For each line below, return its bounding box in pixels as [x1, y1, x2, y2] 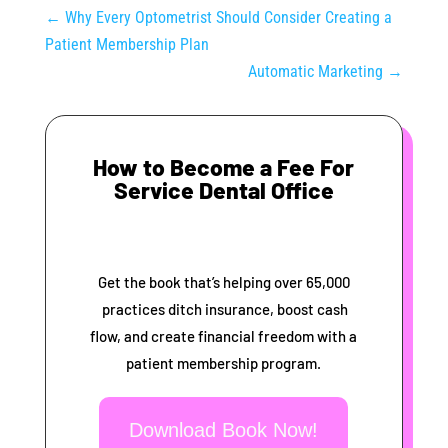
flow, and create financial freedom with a [90, 327, 358, 346]
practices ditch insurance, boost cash [99, 300, 349, 319]
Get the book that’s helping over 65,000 [97, 273, 350, 292]
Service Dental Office [113, 176, 334, 205]
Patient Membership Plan [44, 35, 209, 55]
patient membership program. [126, 354, 322, 373]
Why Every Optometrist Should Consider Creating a [64, 8, 392, 28]
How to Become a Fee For [93, 153, 355, 182]
